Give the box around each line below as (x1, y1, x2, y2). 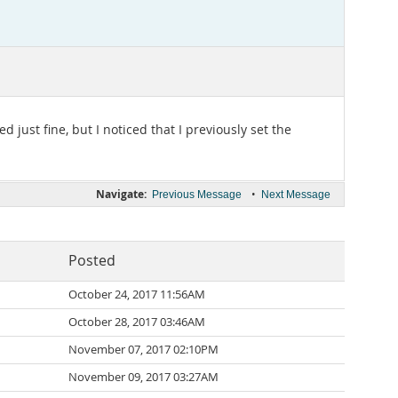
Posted (68, 251, 115, 270)
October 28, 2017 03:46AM (68, 314, 205, 330)
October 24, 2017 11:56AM (68, 287, 205, 302)
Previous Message (152, 188, 242, 201)
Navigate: (96, 187, 147, 202)
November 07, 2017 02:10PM (68, 342, 219, 357)
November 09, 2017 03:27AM (68, 370, 219, 385)
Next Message (261, 188, 330, 201)
